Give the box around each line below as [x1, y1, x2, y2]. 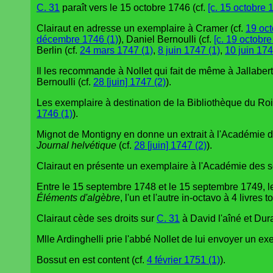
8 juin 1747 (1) [158, 44, 220, 55]
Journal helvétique [37, 140, 116, 151]
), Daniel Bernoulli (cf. [118, 34, 214, 44]
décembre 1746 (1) [37, 34, 118, 44]
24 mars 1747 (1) [80, 44, 153, 55]
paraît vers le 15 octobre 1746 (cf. [60, 2, 208, 13]
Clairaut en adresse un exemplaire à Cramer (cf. [37, 23, 246, 34]
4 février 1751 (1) [147, 254, 220, 265]
